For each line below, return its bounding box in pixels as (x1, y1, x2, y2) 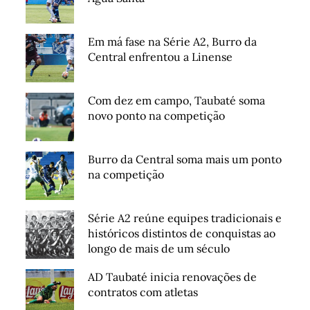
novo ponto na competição (88, 109, 226, 123)
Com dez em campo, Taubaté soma (88, 93, 266, 108)
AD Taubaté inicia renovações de (88, 270, 257, 284)
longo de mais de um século (88, 241, 230, 256)
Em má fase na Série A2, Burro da (88, 35, 257, 49)
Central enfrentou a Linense (88, 50, 233, 64)
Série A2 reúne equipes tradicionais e (88, 211, 282, 226)
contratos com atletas (88, 285, 199, 300)
